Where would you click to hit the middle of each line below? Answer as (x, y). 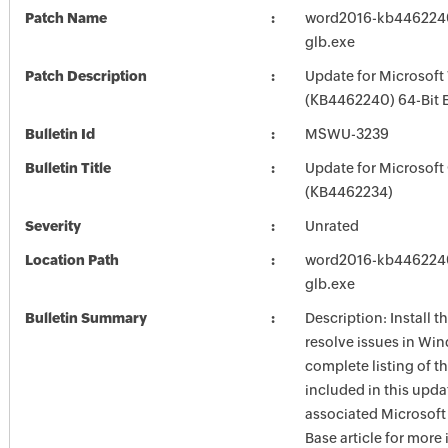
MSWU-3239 (346, 134)
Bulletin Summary (85, 318)
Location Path (71, 260)
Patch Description (85, 76)
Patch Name (65, 18)
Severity (52, 226)
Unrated (331, 226)
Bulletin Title (67, 168)
